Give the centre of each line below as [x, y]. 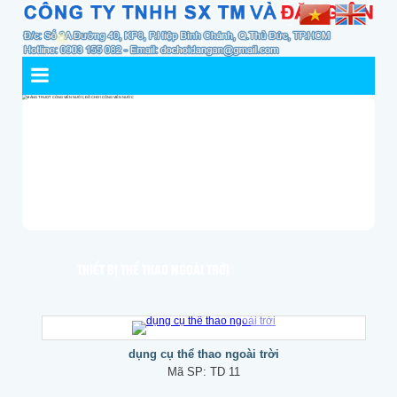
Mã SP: [188, 372]
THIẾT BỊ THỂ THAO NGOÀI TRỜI [153, 269]
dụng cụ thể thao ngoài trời [203, 354]
